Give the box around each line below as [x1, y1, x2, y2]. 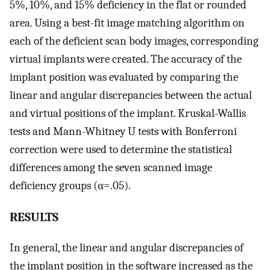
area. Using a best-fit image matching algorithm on [10, 16, 245, 30]
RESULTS [10, 209, 58, 224]
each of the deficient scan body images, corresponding [10, 34, 259, 48]
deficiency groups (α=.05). [10, 179, 131, 193]
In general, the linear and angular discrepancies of [10, 240, 243, 254]
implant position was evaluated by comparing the [10, 71, 238, 84]
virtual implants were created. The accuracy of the [10, 52, 242, 66]
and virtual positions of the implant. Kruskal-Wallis [10, 107, 246, 121]
